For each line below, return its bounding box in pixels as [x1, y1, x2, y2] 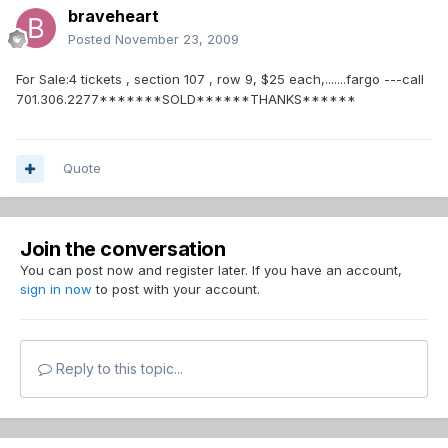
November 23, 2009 [115, 31, 239, 48]
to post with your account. [92, 281, 260, 298]
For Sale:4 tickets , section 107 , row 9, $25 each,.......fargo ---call [16, 71, 424, 88]
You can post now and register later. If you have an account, [20, 262, 402, 279]
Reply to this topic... [52, 360, 183, 378]
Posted [68, 31, 115, 48]
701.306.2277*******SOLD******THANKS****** [16, 91, 356, 108]
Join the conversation [20, 237, 226, 262]
